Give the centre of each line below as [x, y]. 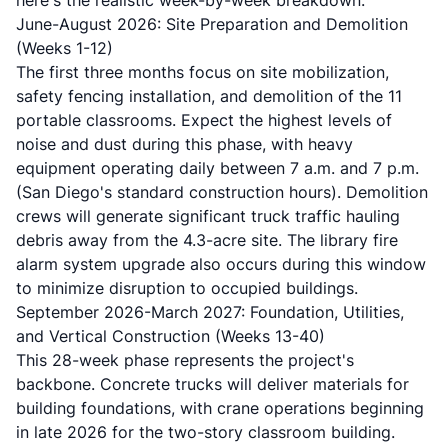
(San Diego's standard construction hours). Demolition [222, 192]
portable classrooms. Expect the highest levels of [204, 120]
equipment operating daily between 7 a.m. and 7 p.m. [217, 168]
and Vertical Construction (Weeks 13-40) [170, 336]
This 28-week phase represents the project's [185, 360]
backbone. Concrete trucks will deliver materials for [212, 384]
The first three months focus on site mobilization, [202, 72]
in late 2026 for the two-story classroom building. [205, 432]
